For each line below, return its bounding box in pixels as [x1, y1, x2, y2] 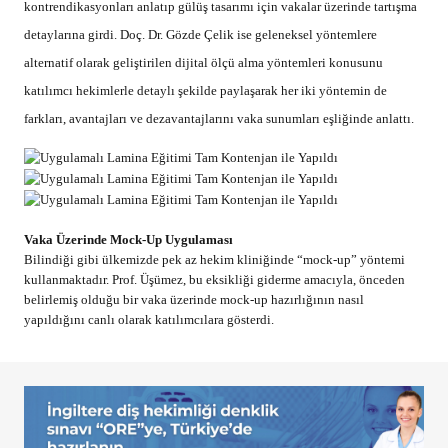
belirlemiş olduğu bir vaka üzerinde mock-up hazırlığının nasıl [24, 291, 364, 307]
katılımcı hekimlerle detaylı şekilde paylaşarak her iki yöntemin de [24, 82, 387, 98]
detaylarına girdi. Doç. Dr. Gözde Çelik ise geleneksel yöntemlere [24, 26, 377, 42]
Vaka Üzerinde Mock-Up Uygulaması [24, 231, 233, 247]
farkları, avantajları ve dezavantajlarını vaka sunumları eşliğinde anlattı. [24, 110, 414, 126]
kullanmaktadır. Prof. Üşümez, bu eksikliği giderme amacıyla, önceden [24, 271, 405, 287]
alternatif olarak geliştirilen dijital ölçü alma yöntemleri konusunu [24, 54, 383, 70]
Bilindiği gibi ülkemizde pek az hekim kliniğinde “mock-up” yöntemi [24, 251, 405, 267]
